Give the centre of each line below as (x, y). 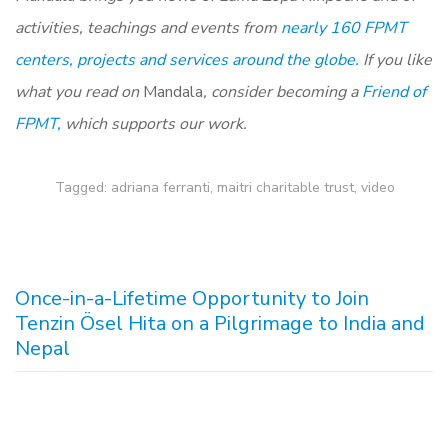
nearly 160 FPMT (344, 27)
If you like (397, 59)
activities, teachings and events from (146, 27)
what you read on (79, 91)
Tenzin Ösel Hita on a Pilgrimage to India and (220, 323)
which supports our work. (154, 123)
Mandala (173, 91)
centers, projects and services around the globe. (187, 59)
